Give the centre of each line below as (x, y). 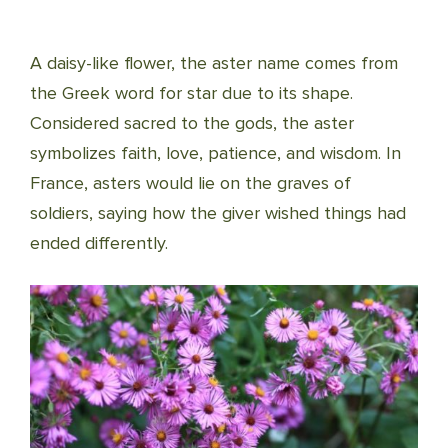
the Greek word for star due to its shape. (191, 93)
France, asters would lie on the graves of (190, 183)
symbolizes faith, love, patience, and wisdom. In (215, 153)
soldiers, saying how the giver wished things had (218, 213)
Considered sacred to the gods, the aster (192, 123)
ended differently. (99, 243)
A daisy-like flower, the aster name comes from (214, 63)
